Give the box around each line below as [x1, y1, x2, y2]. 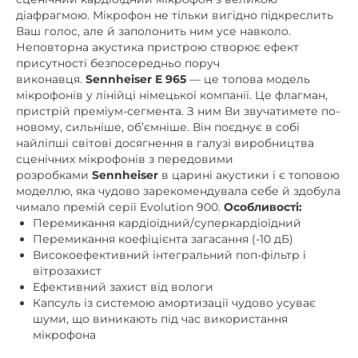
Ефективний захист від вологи [33, 280, 213, 294]
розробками [16, 168, 92, 182]
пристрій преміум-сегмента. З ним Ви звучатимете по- [16, 104, 340, 118]
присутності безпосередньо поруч [16, 56, 220, 70]
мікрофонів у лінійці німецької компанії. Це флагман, [16, 88, 328, 102]
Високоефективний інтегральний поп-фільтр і [33, 248, 306, 262]
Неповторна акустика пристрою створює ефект [16, 40, 299, 54]
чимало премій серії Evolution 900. [16, 200, 224, 214]
